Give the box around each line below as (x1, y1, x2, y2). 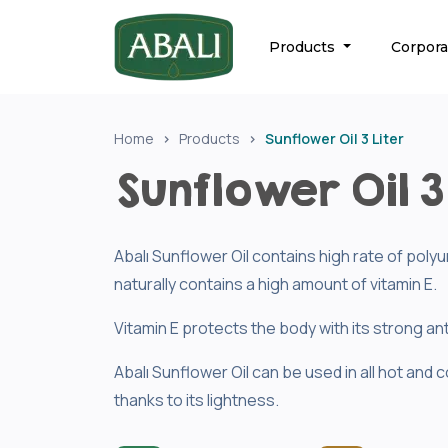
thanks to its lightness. (114, 389, 279, 411)
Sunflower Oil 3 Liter (265, 129, 404, 148)
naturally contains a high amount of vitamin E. (114, 273, 437, 295)
